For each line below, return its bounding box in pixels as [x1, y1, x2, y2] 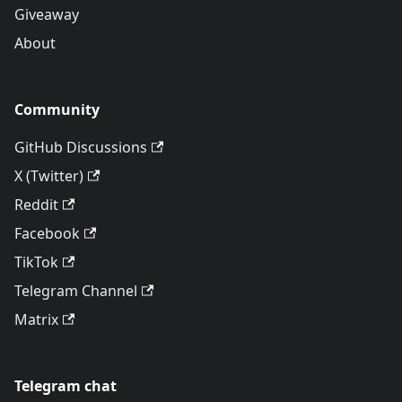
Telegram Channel [14, 281, 137, 301]
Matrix [14, 310, 58, 330]
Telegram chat [14, 376, 117, 397]
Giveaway [14, 4, 79, 25]
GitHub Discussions [14, 137, 147, 158]
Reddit [14, 195, 58, 215]
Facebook [14, 223, 80, 244]
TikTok [14, 252, 58, 273]
